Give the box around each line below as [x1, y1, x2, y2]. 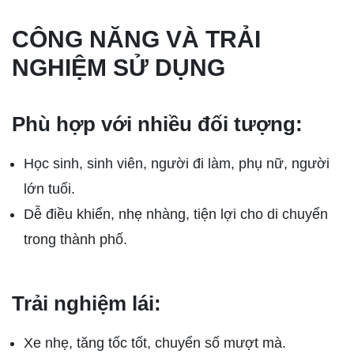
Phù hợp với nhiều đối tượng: [12, 112, 303, 137]
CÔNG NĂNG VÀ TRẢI [12, 26, 261, 53]
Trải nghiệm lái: [12, 292, 161, 316]
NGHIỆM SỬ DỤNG [12, 55, 225, 81]
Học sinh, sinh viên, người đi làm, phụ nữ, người [24, 156, 330, 172]
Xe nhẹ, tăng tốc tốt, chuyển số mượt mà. [24, 335, 286, 352]
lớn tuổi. [24, 181, 75, 198]
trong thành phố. [24, 232, 127, 248]
